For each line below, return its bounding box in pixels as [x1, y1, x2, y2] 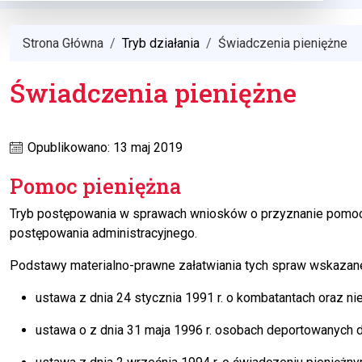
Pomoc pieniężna [10, 172, 181, 200]
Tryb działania [122, 36, 200, 52]
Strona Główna [23, 36, 103, 52]
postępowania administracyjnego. [10, 225, 197, 242]
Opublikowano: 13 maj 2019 [24, 140, 183, 156]
